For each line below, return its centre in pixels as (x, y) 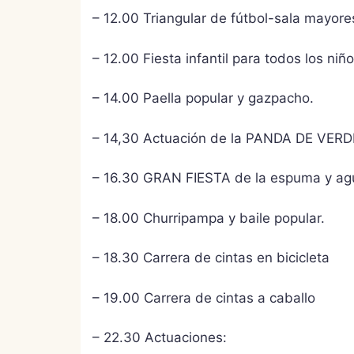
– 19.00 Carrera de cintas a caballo (204, 298)
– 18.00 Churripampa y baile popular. (209, 218)
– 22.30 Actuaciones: (160, 337)
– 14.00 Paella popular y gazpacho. (203, 98)
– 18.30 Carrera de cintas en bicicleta (211, 258)
